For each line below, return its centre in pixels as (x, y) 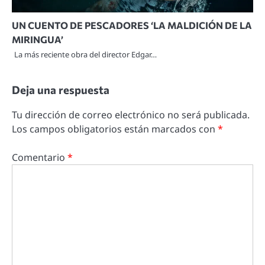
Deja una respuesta (61, 89)
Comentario (40, 157)
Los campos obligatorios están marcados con (115, 129)
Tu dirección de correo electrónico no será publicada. (131, 114)
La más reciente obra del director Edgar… (85, 54)
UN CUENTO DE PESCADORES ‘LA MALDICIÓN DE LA (132, 25)
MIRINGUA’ (38, 39)
